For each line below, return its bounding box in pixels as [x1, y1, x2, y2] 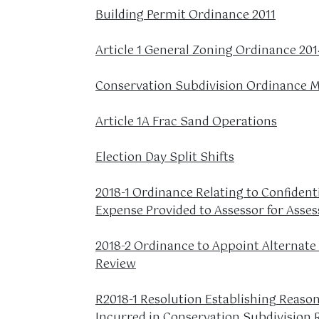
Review [95, 255, 136, 274]
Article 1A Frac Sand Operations [95, 113, 277, 132]
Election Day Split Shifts [95, 148, 234, 167]
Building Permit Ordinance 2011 [95, 6, 276, 25]
